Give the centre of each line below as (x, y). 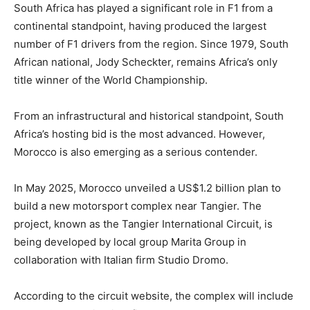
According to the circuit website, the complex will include (154, 296)
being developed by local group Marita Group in (130, 242)
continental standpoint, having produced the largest (140, 26)
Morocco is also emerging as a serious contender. (136, 152)
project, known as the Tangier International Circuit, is (143, 224)
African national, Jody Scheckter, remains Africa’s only (146, 62)
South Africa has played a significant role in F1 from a (143, 8)
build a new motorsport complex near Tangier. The (138, 206)
